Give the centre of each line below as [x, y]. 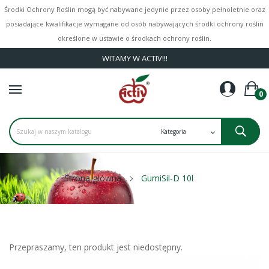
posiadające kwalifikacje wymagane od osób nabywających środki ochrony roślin [134, 24]
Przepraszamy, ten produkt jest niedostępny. [96, 247]
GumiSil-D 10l [167, 178]
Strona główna [92, 178]
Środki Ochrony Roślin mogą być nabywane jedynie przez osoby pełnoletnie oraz [134, 9]
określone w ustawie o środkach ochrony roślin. [134, 38]
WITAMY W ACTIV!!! [134, 58]
